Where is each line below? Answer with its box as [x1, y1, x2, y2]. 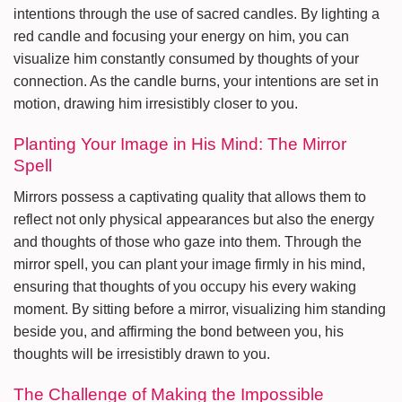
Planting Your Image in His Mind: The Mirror [13, 135, 346, 154]
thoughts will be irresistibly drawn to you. [13, 345, 270, 362]
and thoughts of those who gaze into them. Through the [13, 233, 362, 249]
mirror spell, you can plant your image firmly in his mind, [13, 256, 365, 272]
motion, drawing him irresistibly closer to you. [13, 96, 298, 112]
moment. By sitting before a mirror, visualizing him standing [13, 301, 386, 317]
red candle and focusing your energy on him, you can [13, 29, 349, 45]
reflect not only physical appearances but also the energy [13, 211, 374, 227]
